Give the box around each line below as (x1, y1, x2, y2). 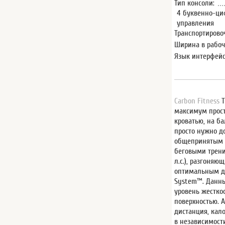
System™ (174, 176, 203, 186)
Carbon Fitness (174, 96, 220, 105)
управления (177, 19, 214, 28)
